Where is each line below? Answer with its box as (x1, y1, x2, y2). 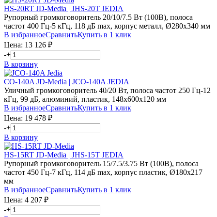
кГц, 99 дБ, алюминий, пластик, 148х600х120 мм (4, 94, 166, 103)
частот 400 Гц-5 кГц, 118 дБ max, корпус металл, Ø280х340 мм (4, 21, 210, 30)
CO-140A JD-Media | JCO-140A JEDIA (4, 77, 129, 86)
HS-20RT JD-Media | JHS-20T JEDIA (4, 4, 124, 13)
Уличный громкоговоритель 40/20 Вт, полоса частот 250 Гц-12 (4, 86, 211, 94)
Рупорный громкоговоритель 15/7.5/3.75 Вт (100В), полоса (4, 159, 199, 168)
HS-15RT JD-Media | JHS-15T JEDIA (4, 150, 124, 159)
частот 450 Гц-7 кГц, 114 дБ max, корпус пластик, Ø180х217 (4, 168, 202, 176)
